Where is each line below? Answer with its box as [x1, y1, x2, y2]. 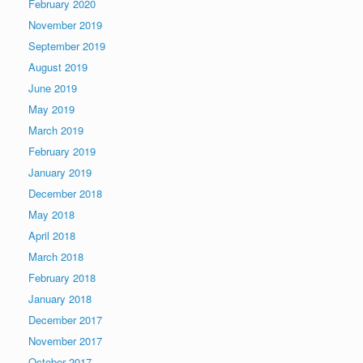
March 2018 [28, 248, 83, 264]
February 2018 [28, 269, 96, 285]
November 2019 [28, 16, 102, 32]
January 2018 [28, 290, 92, 306]
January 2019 [28, 164, 92, 180]
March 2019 [28, 122, 83, 138]
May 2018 [28, 206, 75, 222]
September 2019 [28, 37, 105, 53]
